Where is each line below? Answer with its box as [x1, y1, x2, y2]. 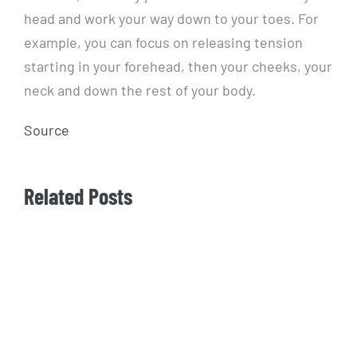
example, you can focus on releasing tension [24, 33, 303, 52]
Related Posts [24, 182, 132, 210]
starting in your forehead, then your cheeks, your [24, 57, 332, 76]
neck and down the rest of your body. [24, 81, 256, 100]
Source [24, 121, 69, 139]
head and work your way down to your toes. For [24, 10, 319, 28]
